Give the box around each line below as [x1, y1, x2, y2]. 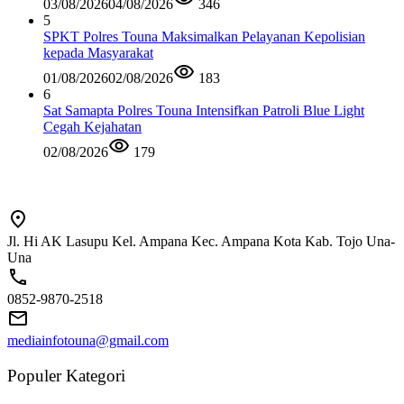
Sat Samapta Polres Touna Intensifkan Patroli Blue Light [43, 103, 364, 119]
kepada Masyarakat [43, 45, 153, 61]
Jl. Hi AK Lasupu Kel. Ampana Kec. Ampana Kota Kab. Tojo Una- [7, 234, 395, 250]
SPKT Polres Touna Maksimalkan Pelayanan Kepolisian [43, 29, 365, 45]
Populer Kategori [7, 365, 125, 385]
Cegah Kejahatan [43, 119, 142, 135]
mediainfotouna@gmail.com [7, 333, 169, 349]
